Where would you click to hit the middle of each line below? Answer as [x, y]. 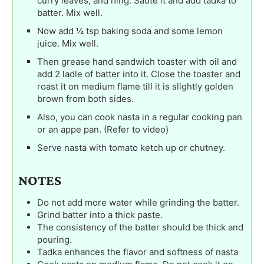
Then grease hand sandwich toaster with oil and [137, 62]
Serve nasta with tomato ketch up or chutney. [131, 148]
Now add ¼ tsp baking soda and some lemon [130, 31]
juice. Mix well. [68, 44]
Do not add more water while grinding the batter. [138, 203]
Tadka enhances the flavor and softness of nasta [138, 252]
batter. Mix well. [70, 13]
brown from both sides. [85, 99]
